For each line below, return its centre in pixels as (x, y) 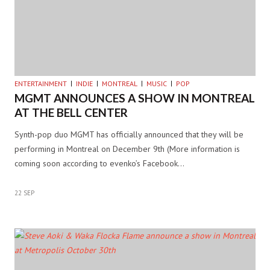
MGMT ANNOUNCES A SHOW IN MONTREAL (135, 98)
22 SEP (24, 193)
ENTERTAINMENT (41, 84)
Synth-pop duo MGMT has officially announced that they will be (129, 135)
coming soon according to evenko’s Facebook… (99, 164)
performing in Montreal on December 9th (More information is (127, 149)
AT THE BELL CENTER (71, 113)
